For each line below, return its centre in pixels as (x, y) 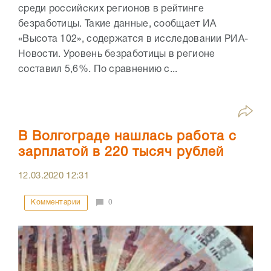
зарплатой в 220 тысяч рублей (121, 152)
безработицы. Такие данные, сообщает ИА (117, 24)
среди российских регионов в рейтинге (111, 9)
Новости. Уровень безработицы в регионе (117, 54)
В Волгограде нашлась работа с (127, 136)
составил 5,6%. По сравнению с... (98, 69)
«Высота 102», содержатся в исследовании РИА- (133, 39)
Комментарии (56, 202)
